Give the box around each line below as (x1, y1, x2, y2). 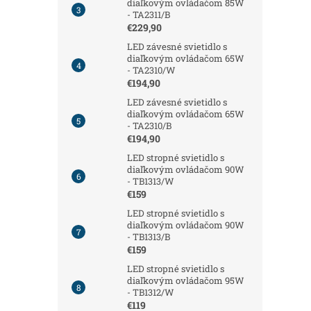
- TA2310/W (127, 63, 176, 76)
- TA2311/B (127, 8, 170, 21)
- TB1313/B (127, 230, 170, 243)
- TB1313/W (127, 174, 174, 187)
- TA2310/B (127, 119, 171, 132)
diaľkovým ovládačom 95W (127, 274, 244, 287)
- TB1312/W (127, 285, 174, 299)
